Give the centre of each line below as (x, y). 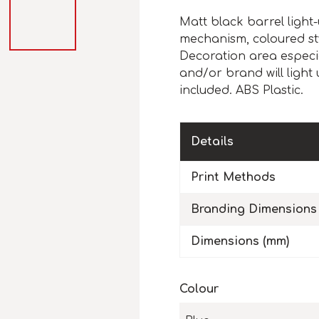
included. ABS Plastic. (241, 91)
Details (212, 142)
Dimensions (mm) (240, 242)
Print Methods (233, 178)
